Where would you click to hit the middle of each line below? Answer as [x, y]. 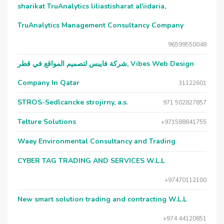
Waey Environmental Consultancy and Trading [96, 141]
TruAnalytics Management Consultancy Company [100, 25]
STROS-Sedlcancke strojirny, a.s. [73, 102]
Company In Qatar [48, 83]
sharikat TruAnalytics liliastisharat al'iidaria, [92, 6]
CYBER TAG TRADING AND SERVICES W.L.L [91, 161]
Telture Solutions [47, 122]
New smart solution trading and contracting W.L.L [102, 199]
